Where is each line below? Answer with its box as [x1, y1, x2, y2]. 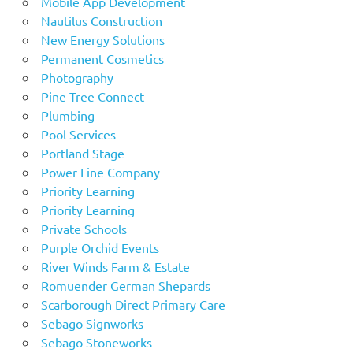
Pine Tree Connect [40, 87, 144, 104]
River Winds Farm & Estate [40, 258, 190, 274]
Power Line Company [40, 163, 160, 180]
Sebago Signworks [40, 314, 143, 331]
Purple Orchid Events [40, 239, 159, 255]
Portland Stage [40, 144, 124, 161]
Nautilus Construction [40, 12, 162, 28]
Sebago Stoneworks [40, 333, 152, 350]
